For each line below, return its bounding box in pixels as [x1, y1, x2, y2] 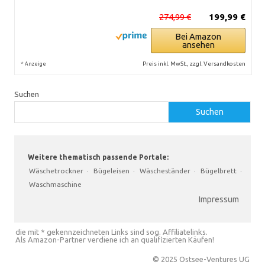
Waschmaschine [29, 180, 82, 188]
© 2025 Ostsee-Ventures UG [153, 254, 250, 263]
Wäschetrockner [29, 166, 83, 174]
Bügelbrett [201, 166, 237, 174]
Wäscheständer [140, 166, 190, 174]
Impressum [199, 194, 239, 204]
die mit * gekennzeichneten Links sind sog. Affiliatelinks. [15, 227, 208, 236]
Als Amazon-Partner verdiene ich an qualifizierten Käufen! [15, 235, 214, 244]
